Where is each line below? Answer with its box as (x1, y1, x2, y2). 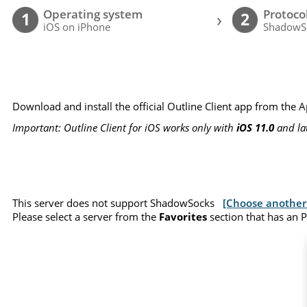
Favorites (159, 209, 208, 223)
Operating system (43, 6, 143, 23)
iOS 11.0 (236, 121, 275, 135)
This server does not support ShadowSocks (12, 195, 223, 210)
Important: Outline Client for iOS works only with (12, 121, 237, 135)
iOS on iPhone (43, 20, 111, 34)
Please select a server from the (12, 209, 160, 223)
